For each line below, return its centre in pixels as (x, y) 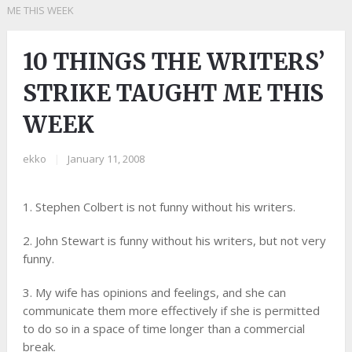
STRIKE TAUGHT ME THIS (173, 93)
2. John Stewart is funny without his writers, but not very (174, 240)
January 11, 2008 (106, 159)
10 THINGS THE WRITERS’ (173, 62)
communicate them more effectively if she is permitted (171, 310)
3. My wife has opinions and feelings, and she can (154, 292)
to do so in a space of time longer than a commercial (163, 328)
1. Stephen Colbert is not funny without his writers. (159, 207)
